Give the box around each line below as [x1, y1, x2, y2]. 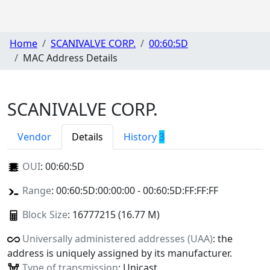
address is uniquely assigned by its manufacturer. [7, 246, 232, 260]
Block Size [22, 207, 67, 221]
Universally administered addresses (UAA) [22, 231, 213, 245]
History [124, 130, 159, 143]
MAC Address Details [23, 51, 118, 65]
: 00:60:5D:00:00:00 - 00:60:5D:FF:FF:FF [51, 183, 218, 197]
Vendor [17, 130, 51, 143]
